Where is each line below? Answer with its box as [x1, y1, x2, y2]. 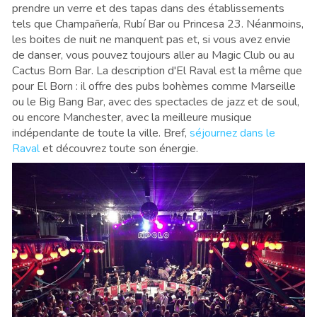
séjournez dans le [190, 125, 275, 141]
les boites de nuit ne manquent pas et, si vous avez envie [12, 31, 291, 47]
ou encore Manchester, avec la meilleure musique [12, 109, 252, 125]
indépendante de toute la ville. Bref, [12, 125, 190, 141]
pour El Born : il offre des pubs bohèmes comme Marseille [12, 78, 296, 94]
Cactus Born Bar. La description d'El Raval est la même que [12, 62, 302, 79]
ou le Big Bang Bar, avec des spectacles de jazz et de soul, [12, 93, 299, 110]
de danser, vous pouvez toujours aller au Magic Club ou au [12, 47, 294, 63]
